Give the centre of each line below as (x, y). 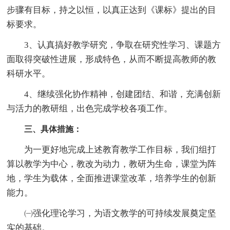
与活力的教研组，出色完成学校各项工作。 (90, 108)
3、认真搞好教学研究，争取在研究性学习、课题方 (114, 45)
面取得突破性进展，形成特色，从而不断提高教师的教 (112, 59)
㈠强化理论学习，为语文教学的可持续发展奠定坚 (112, 213)
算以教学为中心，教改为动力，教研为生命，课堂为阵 (112, 164)
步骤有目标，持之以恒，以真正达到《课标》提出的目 (112, 10)
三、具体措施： (53, 129)
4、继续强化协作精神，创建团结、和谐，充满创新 (114, 94)
